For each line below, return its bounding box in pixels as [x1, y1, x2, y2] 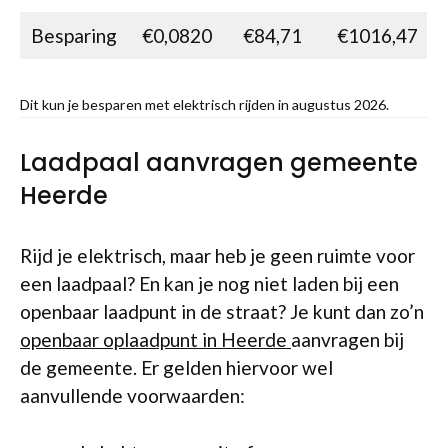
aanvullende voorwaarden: [20, 384, 245, 407]
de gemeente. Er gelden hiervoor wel [20, 356, 333, 379]
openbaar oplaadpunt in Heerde [20, 328, 291, 351]
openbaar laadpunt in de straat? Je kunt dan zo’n [20, 300, 424, 323]
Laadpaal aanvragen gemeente [20, 146, 418, 179]
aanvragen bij [291, 328, 404, 351]
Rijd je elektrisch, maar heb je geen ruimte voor [20, 244, 415, 267]
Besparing [30, 24, 117, 47]
